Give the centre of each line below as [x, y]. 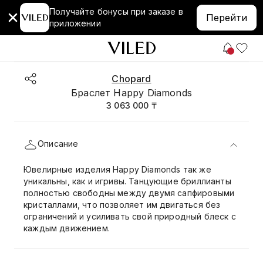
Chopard [131, 79]
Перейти [227, 18]
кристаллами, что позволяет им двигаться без [122, 205]
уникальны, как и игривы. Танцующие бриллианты [127, 181]
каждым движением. [67, 228]
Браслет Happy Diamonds [131, 93]
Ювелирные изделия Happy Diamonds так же [117, 169]
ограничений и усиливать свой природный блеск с [130, 216]
